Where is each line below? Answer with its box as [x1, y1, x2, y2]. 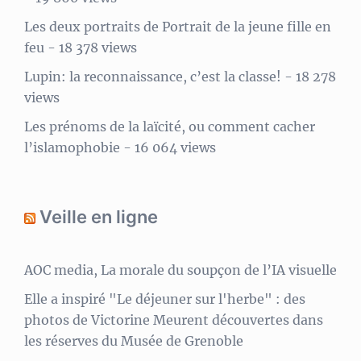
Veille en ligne [39, 205, 158, 227]
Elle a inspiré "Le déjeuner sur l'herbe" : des [24, 290, 305, 307]
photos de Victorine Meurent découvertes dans [24, 311, 323, 328]
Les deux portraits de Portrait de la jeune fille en [24, 18, 331, 35]
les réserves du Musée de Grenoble [24, 332, 243, 349]
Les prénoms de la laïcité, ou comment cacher [24, 118, 315, 135]
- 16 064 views [120, 139, 216, 156]
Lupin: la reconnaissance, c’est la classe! [24, 68, 281, 85]
